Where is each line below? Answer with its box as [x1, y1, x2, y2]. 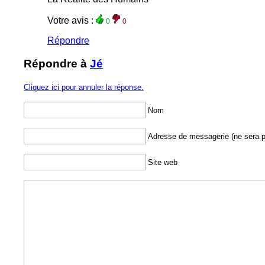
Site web [148, 157, 177, 167]
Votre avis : [47, 15, 96, 26]
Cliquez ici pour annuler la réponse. [24, 82, 144, 92]
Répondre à [24, 57, 90, 70]
